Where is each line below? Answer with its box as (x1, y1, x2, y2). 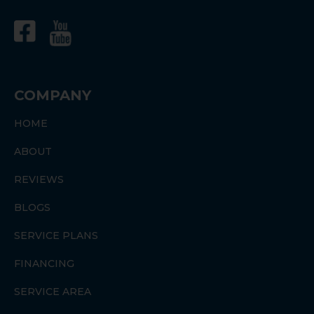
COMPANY (14, 86, 91, 104)
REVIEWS (14, 172, 64, 186)
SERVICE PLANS (14, 228, 98, 242)
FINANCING (14, 257, 74, 270)
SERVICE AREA (14, 285, 91, 298)
